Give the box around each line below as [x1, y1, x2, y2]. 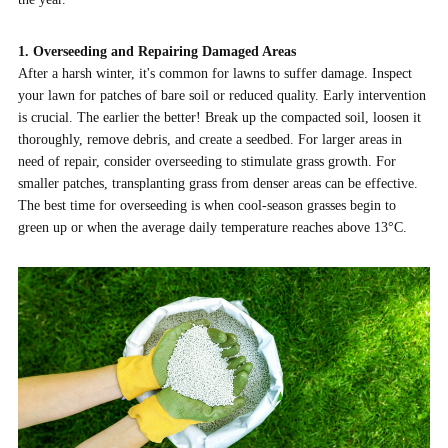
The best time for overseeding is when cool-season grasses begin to [17, 198, 396, 213]
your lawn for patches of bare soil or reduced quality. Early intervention [17, 88, 426, 103]
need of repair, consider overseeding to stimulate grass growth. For [17, 154, 396, 169]
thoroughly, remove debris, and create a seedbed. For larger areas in [17, 132, 402, 147]
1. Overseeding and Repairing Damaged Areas [17, 44, 296, 59]
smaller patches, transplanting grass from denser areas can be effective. [17, 176, 418, 191]
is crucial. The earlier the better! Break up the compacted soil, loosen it [17, 110, 421, 125]
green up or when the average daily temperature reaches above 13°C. [17, 220, 407, 235]
